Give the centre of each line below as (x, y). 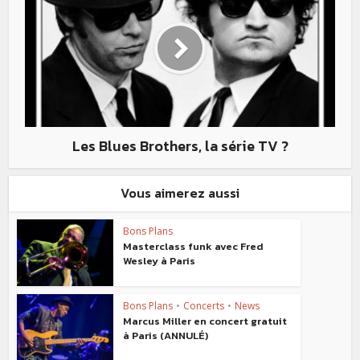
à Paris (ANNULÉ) (166, 335)
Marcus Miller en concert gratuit (205, 321)
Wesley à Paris (160, 260)
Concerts (204, 305)
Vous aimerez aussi (180, 192)
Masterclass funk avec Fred (194, 246)
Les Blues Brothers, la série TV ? (180, 145)
